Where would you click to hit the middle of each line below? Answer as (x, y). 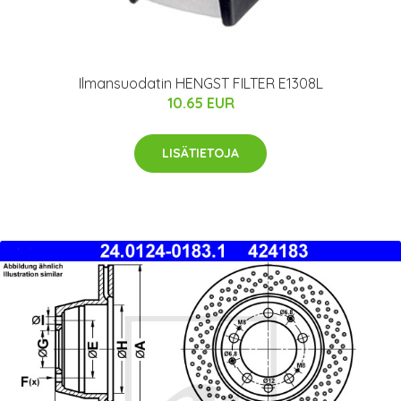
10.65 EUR (200, 102)
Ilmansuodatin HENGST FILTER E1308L (200, 83)
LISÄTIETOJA (200, 153)
